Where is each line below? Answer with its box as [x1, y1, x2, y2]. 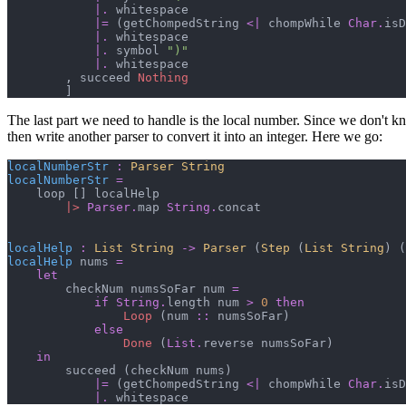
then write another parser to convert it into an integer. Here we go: [7, 129, 382, 145]
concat [217, 200, 261, 215]
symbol [109, 43, 167, 58]
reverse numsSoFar [203, 336, 326, 351]
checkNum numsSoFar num [7, 282, 232, 296]
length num [167, 295, 246, 310]
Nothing [138, 71, 188, 85]
